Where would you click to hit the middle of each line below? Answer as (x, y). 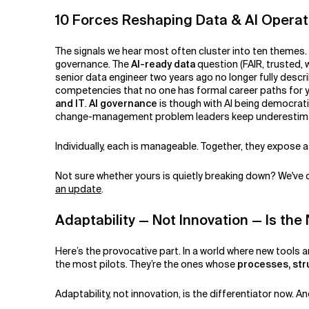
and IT (70, 103)
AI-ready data (163, 64)
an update (78, 189)
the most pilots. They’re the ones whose (146, 264)
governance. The (93, 64)
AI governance (123, 103)
